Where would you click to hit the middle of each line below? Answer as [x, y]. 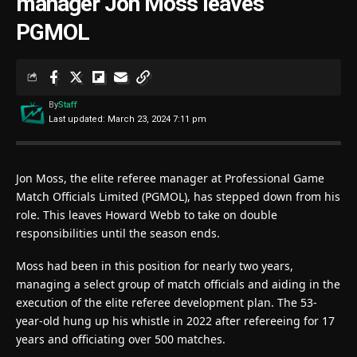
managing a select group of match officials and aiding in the [178, 284]
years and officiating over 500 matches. [121, 339]
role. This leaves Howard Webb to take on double [147, 214]
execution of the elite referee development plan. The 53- [167, 302]
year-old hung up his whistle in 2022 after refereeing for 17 [175, 320]
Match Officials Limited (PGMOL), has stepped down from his [178, 196]
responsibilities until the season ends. [118, 233]
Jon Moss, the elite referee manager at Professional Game [170, 178]
